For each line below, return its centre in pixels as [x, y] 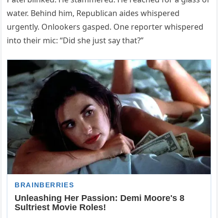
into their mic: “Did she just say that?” [75, 41]
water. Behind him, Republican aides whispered [93, 13]
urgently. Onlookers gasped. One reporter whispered [105, 27]
